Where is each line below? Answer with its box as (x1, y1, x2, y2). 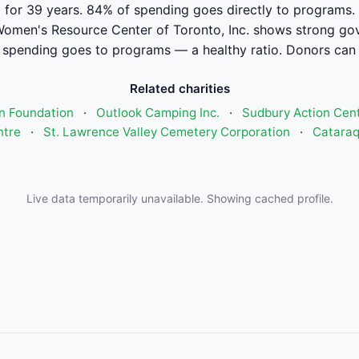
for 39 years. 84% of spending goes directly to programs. (4, 2, 355, 18)
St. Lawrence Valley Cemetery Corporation (42, 124, 290, 139)
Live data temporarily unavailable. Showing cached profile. (26, 192, 333, 205)
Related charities (129, 81, 230, 96)
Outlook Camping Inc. (95, 105, 220, 120)
